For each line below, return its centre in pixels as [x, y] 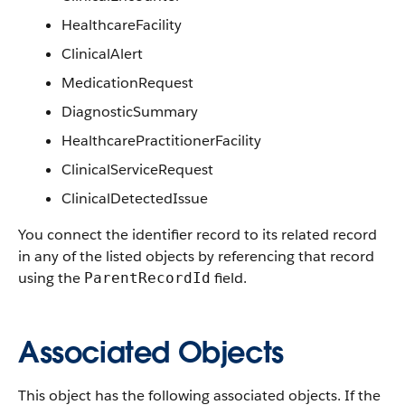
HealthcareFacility [122, 25]
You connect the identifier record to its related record [198, 235]
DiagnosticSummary [130, 112]
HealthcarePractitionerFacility [161, 141]
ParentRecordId [147, 278]
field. [229, 278]
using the [51, 278]
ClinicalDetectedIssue [135, 198]
